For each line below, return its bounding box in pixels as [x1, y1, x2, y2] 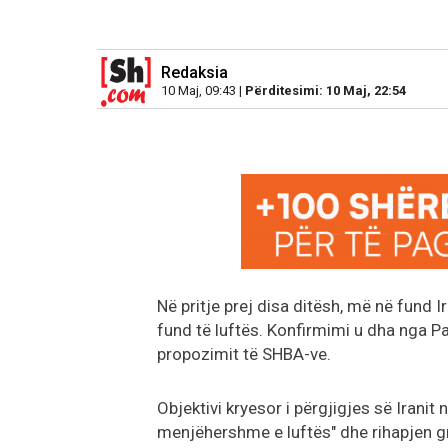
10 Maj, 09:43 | [161, 82, 245, 98]
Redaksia [161, 62, 228, 82]
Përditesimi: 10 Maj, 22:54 [245, 82, 406, 98]
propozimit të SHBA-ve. [157, 343, 331, 364]
